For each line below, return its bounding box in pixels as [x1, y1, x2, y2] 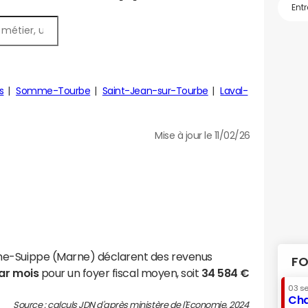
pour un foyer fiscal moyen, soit [38, 267, 201, 278]
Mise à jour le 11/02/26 [155, 131, 250, 140]
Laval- [220, 86, 248, 96]
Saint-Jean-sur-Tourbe [102, 86, 208, 96]
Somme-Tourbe [16, 86, 91, 96]
